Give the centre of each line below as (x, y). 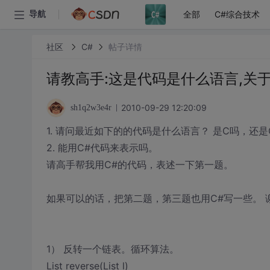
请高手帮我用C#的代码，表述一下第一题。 (140, 165)
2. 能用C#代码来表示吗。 (102, 148)
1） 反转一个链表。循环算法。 (112, 249)
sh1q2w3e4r (91, 108)
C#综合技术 (237, 14)
